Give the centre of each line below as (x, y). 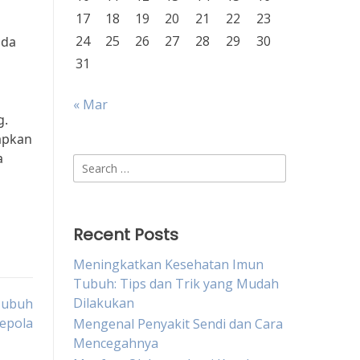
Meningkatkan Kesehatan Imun (168, 264)
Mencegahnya (116, 343)
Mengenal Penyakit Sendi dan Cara (178, 324)
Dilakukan (104, 303)
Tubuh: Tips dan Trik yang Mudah (176, 284)
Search (93, 163)
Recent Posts (126, 235)
